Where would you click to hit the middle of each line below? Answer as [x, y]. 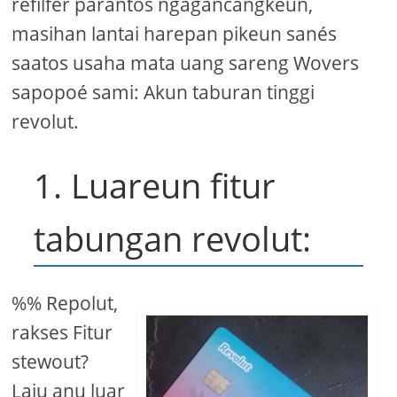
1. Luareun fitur [155, 186]
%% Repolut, [65, 304]
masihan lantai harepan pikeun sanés [175, 34]
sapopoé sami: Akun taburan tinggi [163, 93]
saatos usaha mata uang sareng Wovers [186, 63]
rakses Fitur [62, 333]
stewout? [51, 362]
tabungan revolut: [173, 239]
